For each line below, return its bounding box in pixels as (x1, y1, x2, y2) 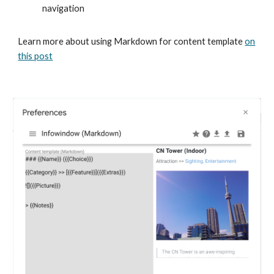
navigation (42, 3, 85, 13)
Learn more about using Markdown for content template (18, 36, 245, 46)
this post (18, 51, 53, 61)
